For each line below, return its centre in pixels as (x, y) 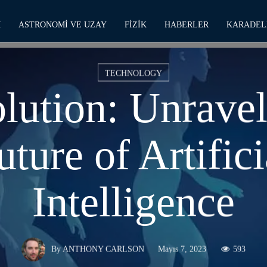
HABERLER (186, 24)
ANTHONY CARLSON (103, 249)
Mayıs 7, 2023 (182, 249)
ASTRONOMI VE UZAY (62, 24)
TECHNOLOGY (133, 73)
